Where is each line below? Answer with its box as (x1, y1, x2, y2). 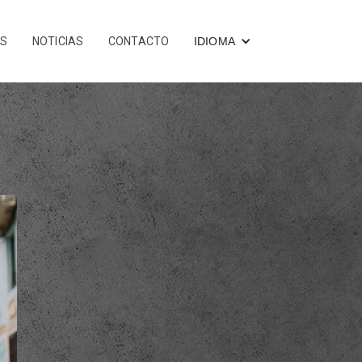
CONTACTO (107, 34, 170, 48)
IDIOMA (193, 34, 235, 48)
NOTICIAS (32, 34, 84, 48)
